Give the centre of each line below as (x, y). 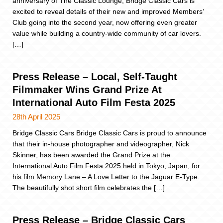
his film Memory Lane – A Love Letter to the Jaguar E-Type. (106, 176)
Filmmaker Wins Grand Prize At (87, 89)
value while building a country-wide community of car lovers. (107, 33)
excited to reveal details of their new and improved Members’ (108, 11)
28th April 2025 (36, 116)
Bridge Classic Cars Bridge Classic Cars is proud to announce (110, 133)
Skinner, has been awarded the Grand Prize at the (91, 155)
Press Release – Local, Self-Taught (95, 76)
